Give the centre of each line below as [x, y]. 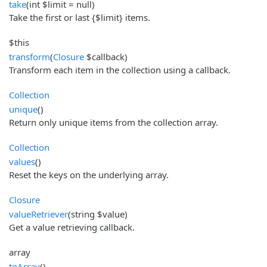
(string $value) [98, 214]
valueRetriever [38, 214]
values [22, 161]
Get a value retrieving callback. [72, 227]
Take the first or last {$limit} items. [80, 17]
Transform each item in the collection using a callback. [120, 69]
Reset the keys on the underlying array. [89, 174]
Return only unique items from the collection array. [114, 122]
